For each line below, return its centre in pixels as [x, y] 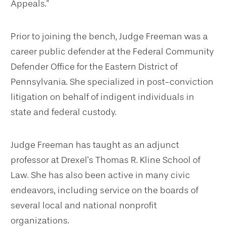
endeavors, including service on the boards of [104, 190]
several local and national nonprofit [84, 206]
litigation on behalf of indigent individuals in [102, 97]
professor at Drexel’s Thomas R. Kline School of [105, 160]
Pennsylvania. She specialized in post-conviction [112, 82]
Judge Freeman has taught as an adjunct [95, 145]
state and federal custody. [64, 112]
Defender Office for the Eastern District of [94, 67]
